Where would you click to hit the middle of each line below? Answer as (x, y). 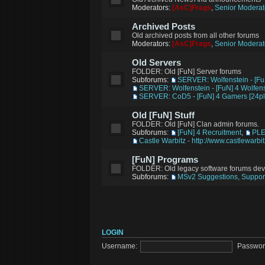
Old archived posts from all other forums (195, 35)
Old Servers (156, 63)
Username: (119, 246)
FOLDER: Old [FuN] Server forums (187, 72)
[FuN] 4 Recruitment (209, 132)
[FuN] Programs (165, 160)
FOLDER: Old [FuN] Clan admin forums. (195, 124)
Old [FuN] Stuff (163, 115)
